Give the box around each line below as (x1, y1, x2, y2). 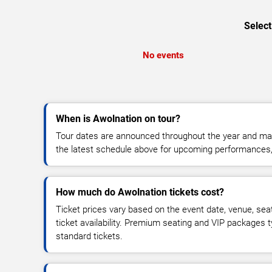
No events (142, 49, 184, 61)
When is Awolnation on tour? (56, 112, 180, 124)
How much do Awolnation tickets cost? (56, 186, 224, 198)
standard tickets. (56, 230, 123, 242)
